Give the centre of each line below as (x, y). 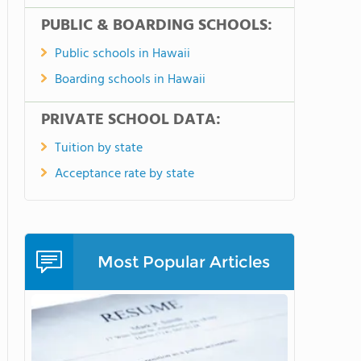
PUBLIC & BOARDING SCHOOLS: (157, 26)
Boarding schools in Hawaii (130, 80)
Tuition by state (99, 148)
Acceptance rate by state (124, 174)
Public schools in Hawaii (122, 54)
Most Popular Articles (184, 262)
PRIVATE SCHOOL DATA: (131, 120)
